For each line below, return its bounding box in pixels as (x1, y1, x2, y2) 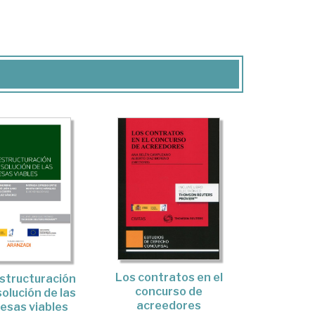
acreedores (136, 298, 202, 312)
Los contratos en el (115, 270, 223, 284)
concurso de (135, 284, 203, 298)
